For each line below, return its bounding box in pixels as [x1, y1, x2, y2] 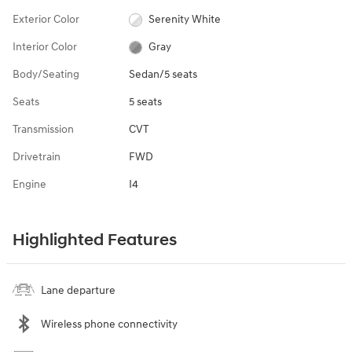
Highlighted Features [13, 229, 177, 251]
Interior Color [13, 39, 77, 53]
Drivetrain [13, 149, 60, 163]
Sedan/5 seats [128, 67, 197, 81]
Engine [13, 177, 46, 191]
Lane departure [41, 283, 115, 297]
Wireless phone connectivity [41, 317, 178, 331]
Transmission [13, 122, 74, 136]
